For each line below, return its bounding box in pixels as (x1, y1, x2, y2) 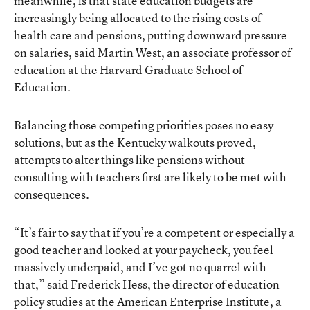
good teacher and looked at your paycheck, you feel (14, 241, 273, 257)
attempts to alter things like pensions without (14, 151, 245, 167)
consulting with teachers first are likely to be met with (14, 168, 286, 185)
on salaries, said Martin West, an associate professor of (14, 44, 291, 60)
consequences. (14, 185, 89, 202)
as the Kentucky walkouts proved (84, 134, 253, 150)
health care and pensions (14, 26, 142, 43)
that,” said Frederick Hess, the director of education (14, 275, 280, 292)
